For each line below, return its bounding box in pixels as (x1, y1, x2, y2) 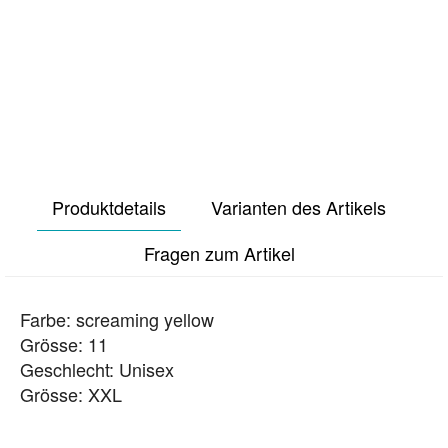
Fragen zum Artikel (143, 239, 295, 266)
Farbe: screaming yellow (20, 305, 214, 332)
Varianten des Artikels (211, 193, 386, 220)
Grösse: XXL (20, 380, 122, 407)
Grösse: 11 (20, 330, 108, 357)
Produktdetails (52, 193, 166, 220)
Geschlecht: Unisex (20, 355, 174, 382)
